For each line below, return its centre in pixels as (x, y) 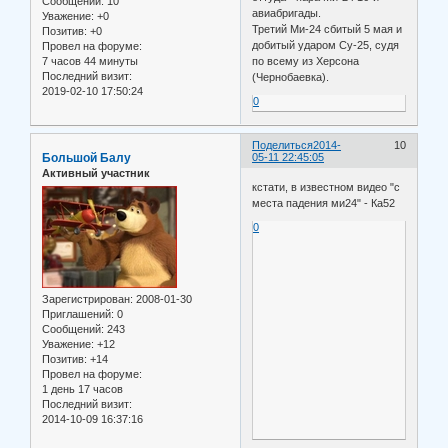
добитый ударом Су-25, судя (326, 45)
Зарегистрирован (86, 298)
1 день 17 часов (82, 388)
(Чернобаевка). (291, 77)
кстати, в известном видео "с (326, 186)
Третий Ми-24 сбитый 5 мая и (327, 29)
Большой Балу (86, 158)
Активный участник (96, 173)
